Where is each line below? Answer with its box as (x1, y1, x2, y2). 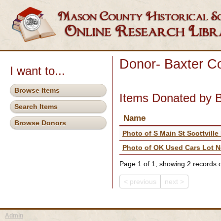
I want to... (10, 64, 65, 77)
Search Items (14, 103, 58, 111)
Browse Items (14, 86, 60, 94)
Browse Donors (14, 119, 66, 127)
